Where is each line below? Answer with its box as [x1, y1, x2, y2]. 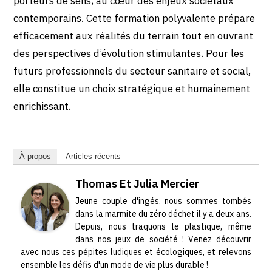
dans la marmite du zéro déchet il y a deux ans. [75, 208, 251, 219]
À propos [19, 151, 52, 161]
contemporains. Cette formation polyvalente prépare [13, 12, 256, 25]
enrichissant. [13, 100, 72, 114]
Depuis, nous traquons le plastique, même [75, 220, 251, 232]
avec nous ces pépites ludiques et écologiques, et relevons [21, 246, 251, 257]
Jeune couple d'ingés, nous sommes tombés [75, 195, 251, 206]
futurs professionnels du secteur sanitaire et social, [13, 64, 251, 78]
